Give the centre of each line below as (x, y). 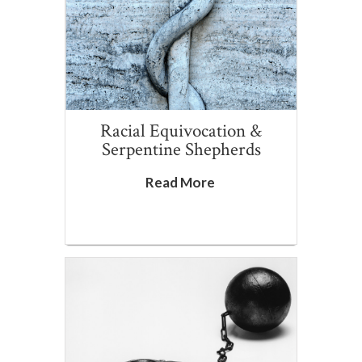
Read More (180, 182)
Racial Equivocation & (181, 130)
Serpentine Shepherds (181, 149)
